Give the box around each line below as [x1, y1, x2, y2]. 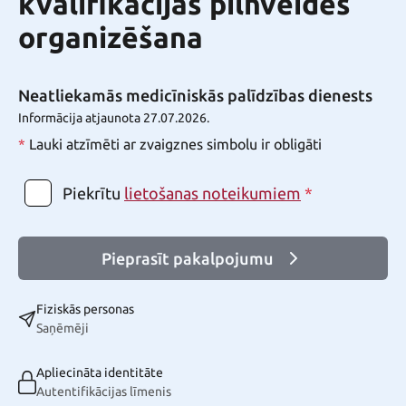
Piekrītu [63, 184, 121, 202]
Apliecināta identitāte [36, 365, 163, 381]
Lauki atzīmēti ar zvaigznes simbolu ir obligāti [28, 136, 322, 152]
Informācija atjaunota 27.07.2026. [18, 111, 209, 125]
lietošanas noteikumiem [124, 184, 301, 203]
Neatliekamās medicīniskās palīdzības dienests [18, 86, 372, 104]
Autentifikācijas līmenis [36, 384, 171, 400]
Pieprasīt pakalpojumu [101, 249, 274, 268]
